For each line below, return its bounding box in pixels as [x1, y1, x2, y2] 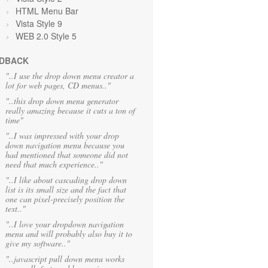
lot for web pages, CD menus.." [5, 80, 111, 91]
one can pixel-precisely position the [5, 193, 124, 205]
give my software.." [5, 237, 70, 249]
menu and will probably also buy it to [5, 228, 132, 239]
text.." [5, 203, 26, 214]
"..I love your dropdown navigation [5, 218, 124, 230]
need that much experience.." [5, 159, 103, 170]
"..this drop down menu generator [5, 95, 118, 106]
